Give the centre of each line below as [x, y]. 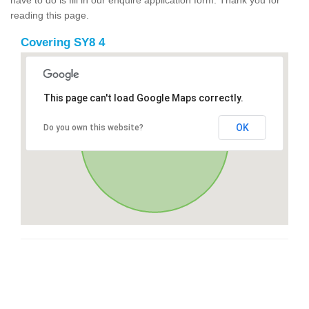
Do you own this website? [93, 127]
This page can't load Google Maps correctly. [143, 98]
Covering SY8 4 [63, 42]
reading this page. [50, 15]
